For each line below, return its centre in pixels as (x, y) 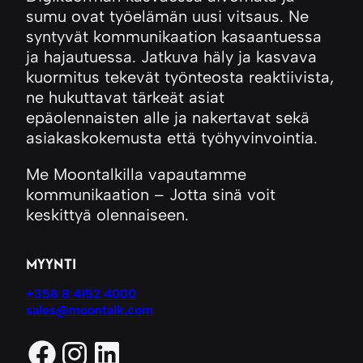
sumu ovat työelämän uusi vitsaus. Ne (167, 17)
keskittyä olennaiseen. (107, 215)
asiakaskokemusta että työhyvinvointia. (172, 138)
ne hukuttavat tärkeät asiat (125, 98)
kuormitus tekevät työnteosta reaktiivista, (180, 77)
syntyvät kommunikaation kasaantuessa (174, 37)
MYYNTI (51, 263)
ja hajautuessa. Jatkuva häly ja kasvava (171, 57)
